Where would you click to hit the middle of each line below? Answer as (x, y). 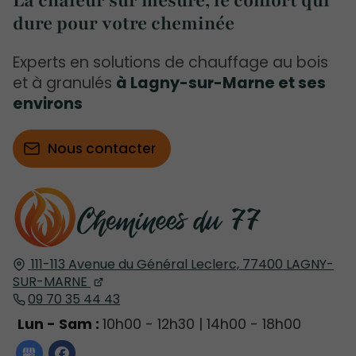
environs (48, 104)
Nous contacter (101, 149)
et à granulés (64, 83)
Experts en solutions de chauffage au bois (170, 63)
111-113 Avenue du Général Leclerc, (137, 264)
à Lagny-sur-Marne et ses (221, 83)
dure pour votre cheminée (124, 24)
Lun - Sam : (60, 324)
